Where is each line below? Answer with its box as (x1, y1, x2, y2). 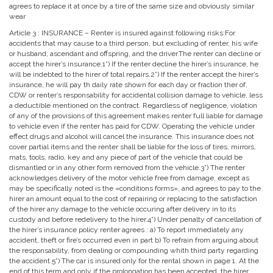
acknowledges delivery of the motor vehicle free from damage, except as (9, 174, 249, 182)
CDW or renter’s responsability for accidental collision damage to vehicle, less (9, 91, 263, 99)
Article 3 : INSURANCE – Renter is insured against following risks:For (9, 29, 235, 37)
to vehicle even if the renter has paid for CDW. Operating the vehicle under (9, 122, 255, 130)
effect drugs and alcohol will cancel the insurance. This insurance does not (9, 132, 254, 141)
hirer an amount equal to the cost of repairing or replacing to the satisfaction (9, 194, 257, 203)
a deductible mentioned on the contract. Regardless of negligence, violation (9, 101, 257, 110)
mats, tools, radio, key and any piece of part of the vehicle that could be (9, 153, 243, 161)
